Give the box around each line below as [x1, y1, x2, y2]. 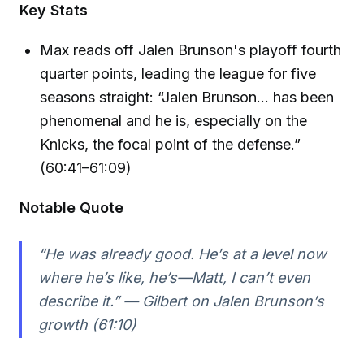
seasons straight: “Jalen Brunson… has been [40, 88, 335, 106]
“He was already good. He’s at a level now [37, 245, 327, 263]
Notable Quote [19, 198, 123, 216]
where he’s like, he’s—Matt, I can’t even [37, 269, 310, 287]
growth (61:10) [37, 316, 136, 334]
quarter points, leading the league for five [40, 64, 317, 82]
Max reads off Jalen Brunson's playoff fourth [40, 41, 342, 58]
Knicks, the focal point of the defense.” [40, 135, 301, 153]
